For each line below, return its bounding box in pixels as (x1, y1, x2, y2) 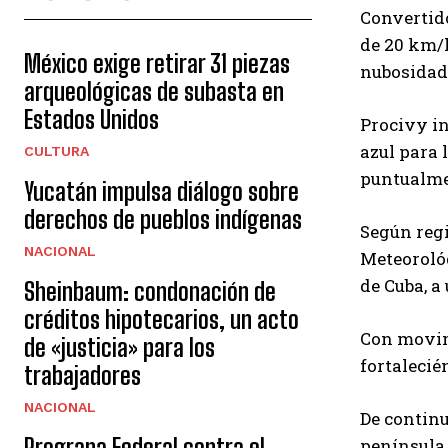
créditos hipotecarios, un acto (24, 305, 299, 334)
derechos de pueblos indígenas (24, 205, 302, 234)
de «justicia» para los (24, 333, 215, 362)
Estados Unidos (24, 105, 159, 134)
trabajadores (24, 361, 141, 390)
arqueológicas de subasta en (24, 77, 284, 106)
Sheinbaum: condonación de (24, 277, 276, 306)
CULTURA (24, 143, 89, 159)
